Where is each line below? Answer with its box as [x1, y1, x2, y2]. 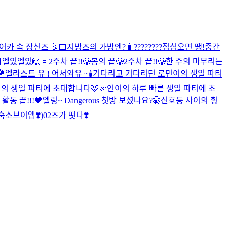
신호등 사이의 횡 [161, 96, 218, 105]
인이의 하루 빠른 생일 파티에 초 [107, 84, 216, 93]
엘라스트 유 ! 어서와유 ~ [5, 69, 89, 78]
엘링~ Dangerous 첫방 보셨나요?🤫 [43, 96, 161, 105]
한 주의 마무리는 [166, 57, 223, 66]
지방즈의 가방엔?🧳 [67, 42, 134, 51]
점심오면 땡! [162, 42, 205, 51]
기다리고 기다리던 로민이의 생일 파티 [93, 69, 222, 78]
